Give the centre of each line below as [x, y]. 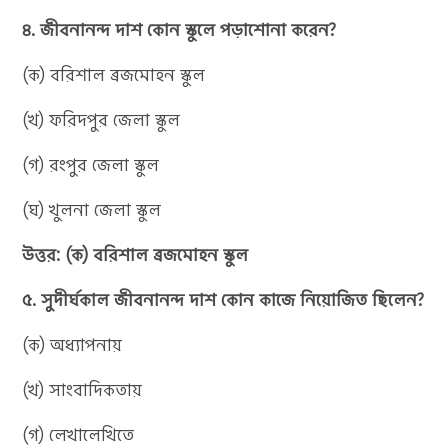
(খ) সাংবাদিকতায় [82, 389]
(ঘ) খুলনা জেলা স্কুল [92, 209]
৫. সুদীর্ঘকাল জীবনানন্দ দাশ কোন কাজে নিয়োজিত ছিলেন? [223, 299]
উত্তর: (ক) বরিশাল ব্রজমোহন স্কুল [135, 254]
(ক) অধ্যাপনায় [72, 344]
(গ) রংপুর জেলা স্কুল [91, 164]
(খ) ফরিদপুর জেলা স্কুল [101, 119]
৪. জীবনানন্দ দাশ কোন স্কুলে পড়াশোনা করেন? [179, 29]
